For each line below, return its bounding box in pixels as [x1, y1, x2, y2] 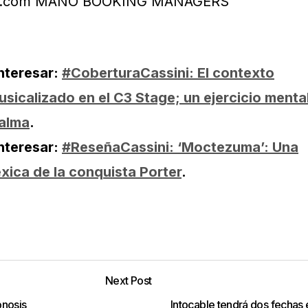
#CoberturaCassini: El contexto [62, 65, 274, 81]
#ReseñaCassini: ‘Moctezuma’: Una [62, 139, 298, 155]
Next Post [105, 274, 152, 287]
